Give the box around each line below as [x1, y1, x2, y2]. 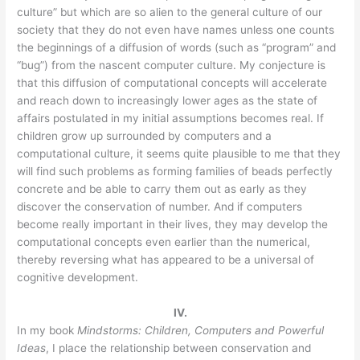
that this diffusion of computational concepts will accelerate [17, 76, 328, 90]
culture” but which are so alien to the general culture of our [17, 6, 323, 19]
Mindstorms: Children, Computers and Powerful [77, 324, 325, 337]
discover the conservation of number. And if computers [17, 200, 303, 214]
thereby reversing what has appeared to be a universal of [17, 253, 315, 267]
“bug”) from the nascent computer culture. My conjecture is [17, 59, 326, 72]
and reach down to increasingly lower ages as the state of [17, 94, 318, 108]
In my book [17, 324, 78, 337]
